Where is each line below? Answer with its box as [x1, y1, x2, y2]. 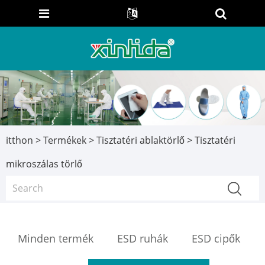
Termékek [43, 133, 86, 147]
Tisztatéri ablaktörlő [96, 133, 185, 147]
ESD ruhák [117, 231, 168, 246]
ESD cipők [192, 231, 240, 246]
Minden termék [18, 231, 93, 246]
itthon [6, 133, 33, 147]
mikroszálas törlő [6, 157, 82, 170]
